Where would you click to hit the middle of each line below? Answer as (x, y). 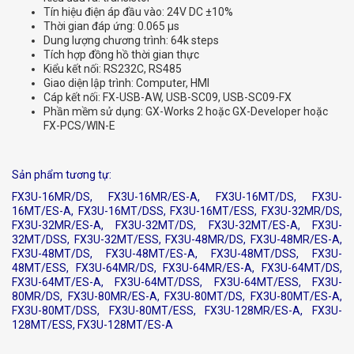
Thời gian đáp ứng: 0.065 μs (111, 26)
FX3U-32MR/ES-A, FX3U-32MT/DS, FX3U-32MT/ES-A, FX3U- (177, 226)
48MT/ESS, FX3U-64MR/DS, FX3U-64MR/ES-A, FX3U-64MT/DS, (177, 268)
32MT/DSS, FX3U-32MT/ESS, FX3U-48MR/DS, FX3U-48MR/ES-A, (177, 240)
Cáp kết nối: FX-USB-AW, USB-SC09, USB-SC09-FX (168, 98)
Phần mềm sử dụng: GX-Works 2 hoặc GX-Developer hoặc (186, 112)
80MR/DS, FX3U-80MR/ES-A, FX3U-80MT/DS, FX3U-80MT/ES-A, (177, 297)
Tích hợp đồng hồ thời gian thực (121, 55)
